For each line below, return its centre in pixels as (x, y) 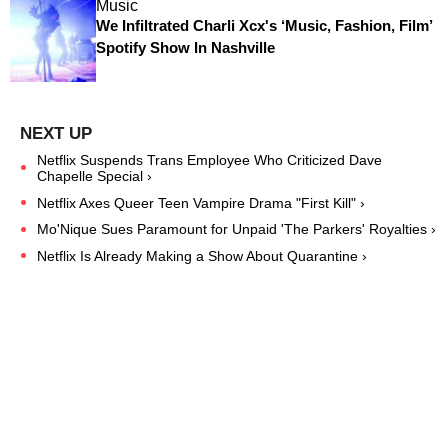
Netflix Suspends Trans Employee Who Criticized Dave (209, 159)
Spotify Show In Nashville (185, 48)
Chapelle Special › (94, 175)
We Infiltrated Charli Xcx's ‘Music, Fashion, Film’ (263, 26)
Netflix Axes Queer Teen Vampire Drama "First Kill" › (201, 202)
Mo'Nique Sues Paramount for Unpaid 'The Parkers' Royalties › (236, 229)
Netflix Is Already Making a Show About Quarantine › (202, 256)
